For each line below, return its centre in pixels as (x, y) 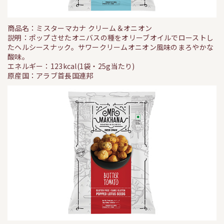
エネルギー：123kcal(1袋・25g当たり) (71, 66)
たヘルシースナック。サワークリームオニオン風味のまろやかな (111, 47)
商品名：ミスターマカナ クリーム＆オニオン (80, 28)
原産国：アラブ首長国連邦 (50, 75)
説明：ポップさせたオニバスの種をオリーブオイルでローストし (111, 37)
